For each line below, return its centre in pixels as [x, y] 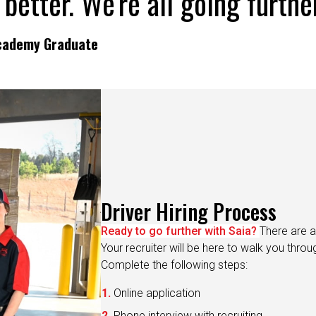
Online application [157, 274]
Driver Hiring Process [189, 192]
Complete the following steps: [175, 245]
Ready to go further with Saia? [181, 212]
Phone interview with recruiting [188, 296]
